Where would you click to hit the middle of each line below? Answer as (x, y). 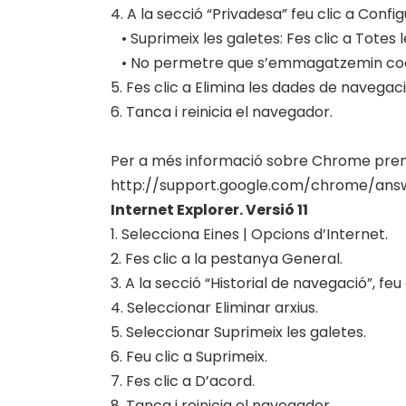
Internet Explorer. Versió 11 (209, 210)
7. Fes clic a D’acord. (183, 381)
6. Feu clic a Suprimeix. (189, 357)
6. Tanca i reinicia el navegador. (222, 112)
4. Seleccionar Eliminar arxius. (214, 308)
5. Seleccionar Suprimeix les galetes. (238, 332)
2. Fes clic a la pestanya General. (227, 259)
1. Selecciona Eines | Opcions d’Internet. (249, 234)
